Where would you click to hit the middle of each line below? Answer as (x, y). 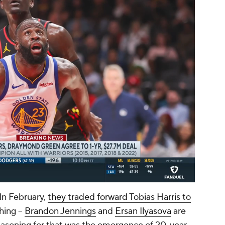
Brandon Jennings (60, 211)
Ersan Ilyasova (143, 211)
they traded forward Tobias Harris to (119, 197)
